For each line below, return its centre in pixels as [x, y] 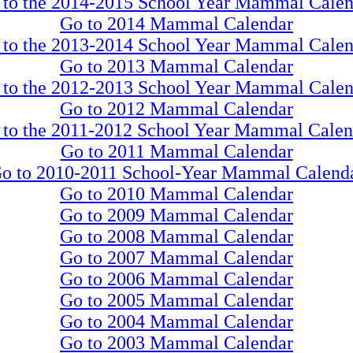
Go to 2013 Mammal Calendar [176, 66]
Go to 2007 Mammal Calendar [176, 258]
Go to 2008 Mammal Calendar [176, 236]
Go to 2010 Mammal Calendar [176, 194]
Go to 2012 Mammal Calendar [176, 109]
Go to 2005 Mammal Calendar [176, 300]
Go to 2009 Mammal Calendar [176, 215]
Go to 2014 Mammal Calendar [176, 24]
